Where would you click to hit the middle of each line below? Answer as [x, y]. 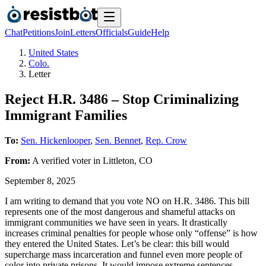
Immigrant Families [66, 115]
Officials [112, 32]
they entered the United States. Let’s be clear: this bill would [117, 243]
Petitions [39, 32]
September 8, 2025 [40, 180]
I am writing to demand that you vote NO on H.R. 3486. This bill [127, 201]
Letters [83, 32]
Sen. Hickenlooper [56, 140]
